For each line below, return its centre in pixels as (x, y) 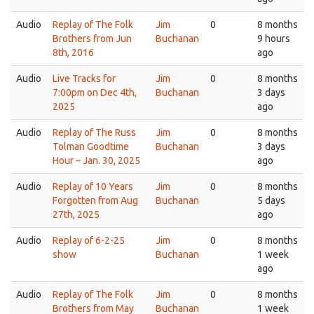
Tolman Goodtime (91, 146)
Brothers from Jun (92, 39)
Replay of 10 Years (93, 186)
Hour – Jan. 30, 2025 (96, 161)
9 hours (274, 39)
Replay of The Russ (94, 132)
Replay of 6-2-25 (89, 240)
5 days (271, 200)
